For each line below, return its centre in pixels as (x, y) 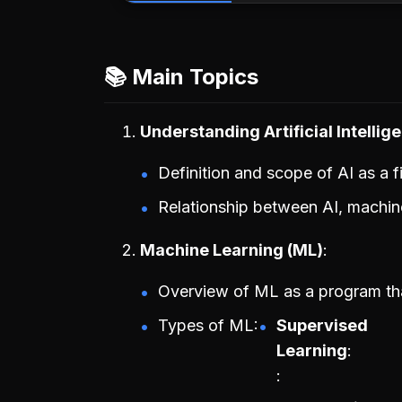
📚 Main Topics (181, 77)
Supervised (322, 326)
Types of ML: (208, 326)
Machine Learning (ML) (232, 250)
